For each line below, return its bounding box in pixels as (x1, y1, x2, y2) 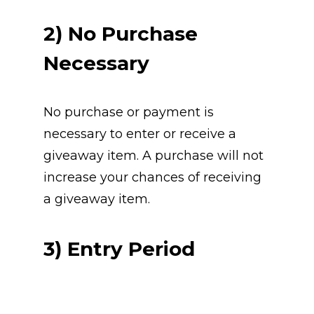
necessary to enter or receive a (43, 126, 236, 142)
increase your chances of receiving (43, 170, 261, 186)
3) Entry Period (43, 237, 195, 261)
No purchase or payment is (43, 104, 214, 121)
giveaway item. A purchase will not (43, 148, 264, 164)
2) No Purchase (43, 22, 198, 46)
